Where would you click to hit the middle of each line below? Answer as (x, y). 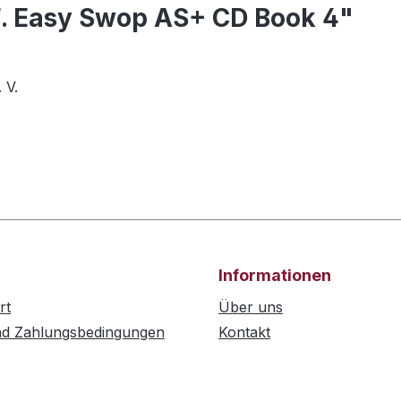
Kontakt (244, 333)
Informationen (275, 276)
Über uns (251, 307)
